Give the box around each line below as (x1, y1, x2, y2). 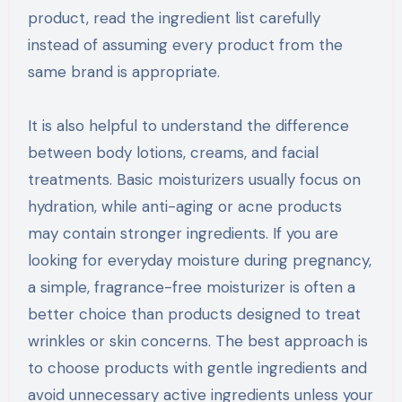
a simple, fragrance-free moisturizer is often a (27, 277, 355, 298)
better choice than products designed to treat (27, 304, 361, 325)
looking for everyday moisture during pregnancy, (27, 250, 371, 271)
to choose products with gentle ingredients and (27, 358, 367, 379)
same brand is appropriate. (27, 62, 220, 83)
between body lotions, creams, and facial (27, 143, 319, 163)
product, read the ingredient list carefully (27, 8, 320, 29)
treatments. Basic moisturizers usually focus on (27, 170, 361, 190)
